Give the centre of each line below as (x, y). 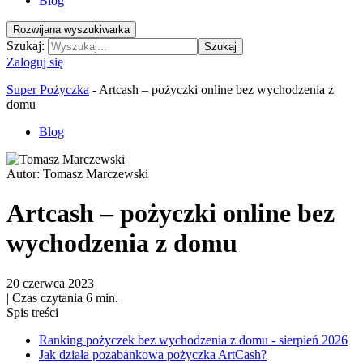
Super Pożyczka (48, 90)
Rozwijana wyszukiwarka (71, 30)
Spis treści (32, 312)
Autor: (25, 174)
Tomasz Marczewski (96, 174)
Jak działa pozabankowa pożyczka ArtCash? (153, 354)
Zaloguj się (35, 62)
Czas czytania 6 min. (64, 297)
